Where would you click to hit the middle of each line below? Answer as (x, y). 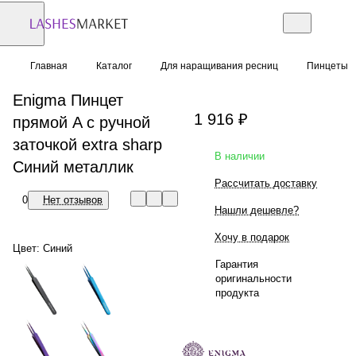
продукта (237, 292)
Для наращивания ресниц (219, 66)
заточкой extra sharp (87, 144)
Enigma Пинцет (68, 100)
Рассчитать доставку (266, 183)
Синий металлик (73, 166)
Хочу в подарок (252, 237)
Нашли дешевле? (257, 210)
